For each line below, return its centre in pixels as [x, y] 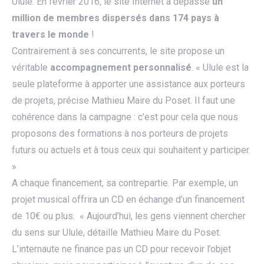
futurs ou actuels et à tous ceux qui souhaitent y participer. [131, 150]
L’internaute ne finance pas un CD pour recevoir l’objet [121, 249]
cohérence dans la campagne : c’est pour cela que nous [125, 117]
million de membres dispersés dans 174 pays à [115, 18]
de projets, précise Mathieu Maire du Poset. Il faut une [123, 101]
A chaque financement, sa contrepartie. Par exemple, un [125, 183]
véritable [31, 68]
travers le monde [50, 35]
